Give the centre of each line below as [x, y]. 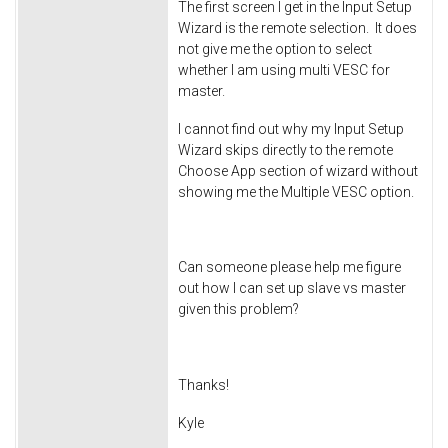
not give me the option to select [275, 48]
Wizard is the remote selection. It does [297, 27]
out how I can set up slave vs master [292, 288]
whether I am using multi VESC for [284, 69]
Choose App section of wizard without [298, 170]
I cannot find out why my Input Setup [291, 128]
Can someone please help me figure [289, 267]
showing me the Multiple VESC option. [296, 191]
